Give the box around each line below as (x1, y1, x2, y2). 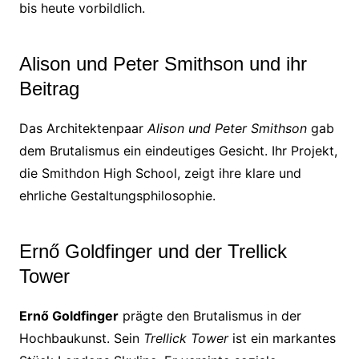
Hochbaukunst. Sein (18, 329, 143, 346)
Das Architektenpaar (18, 119, 147, 136)
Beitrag (18, 77, 79, 99)
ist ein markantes (228, 329, 336, 346)
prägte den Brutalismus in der (118, 307, 301, 324)
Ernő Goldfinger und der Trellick (18, 240, 287, 262)
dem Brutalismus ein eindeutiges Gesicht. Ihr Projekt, (18, 142, 337, 159)
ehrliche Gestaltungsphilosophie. (18, 187, 216, 204)
